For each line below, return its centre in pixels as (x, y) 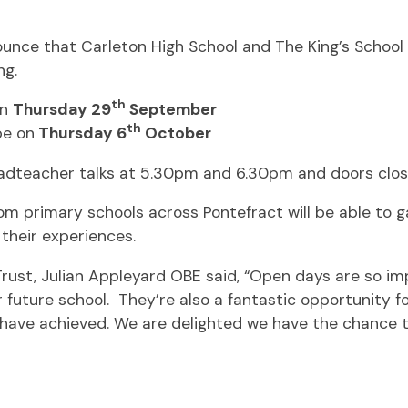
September (171, 109)
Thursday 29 (61, 109)
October (176, 133)
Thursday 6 (80, 133)
